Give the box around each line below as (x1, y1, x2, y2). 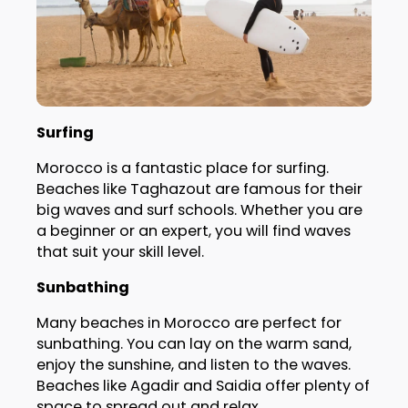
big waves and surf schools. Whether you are (36, 199, 362, 220)
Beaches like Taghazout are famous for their (36, 178, 362, 199)
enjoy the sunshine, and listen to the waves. (36, 354, 351, 376)
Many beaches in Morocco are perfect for (36, 312, 342, 334)
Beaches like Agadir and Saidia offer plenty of (36, 375, 370, 397)
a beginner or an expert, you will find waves (36, 219, 351, 241)
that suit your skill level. (36, 240, 204, 262)
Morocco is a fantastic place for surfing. (36, 157, 329, 178)
